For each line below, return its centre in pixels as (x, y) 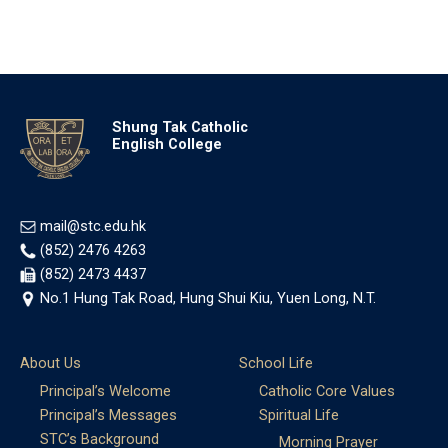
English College (166, 144)
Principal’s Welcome (105, 390)
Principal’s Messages (108, 414)
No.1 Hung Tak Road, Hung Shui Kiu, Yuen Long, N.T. (208, 298)
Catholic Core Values (327, 390)
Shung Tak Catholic (179, 127)
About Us (50, 363)
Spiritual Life (299, 414)
